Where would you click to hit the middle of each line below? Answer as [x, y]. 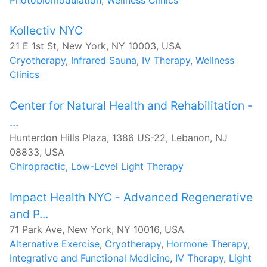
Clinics [24, 75]
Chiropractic [38, 166]
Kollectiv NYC [46, 31]
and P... [29, 214]
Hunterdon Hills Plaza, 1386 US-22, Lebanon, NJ [119, 137]
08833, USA [37, 152]
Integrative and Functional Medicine [90, 258]
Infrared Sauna [104, 60]
